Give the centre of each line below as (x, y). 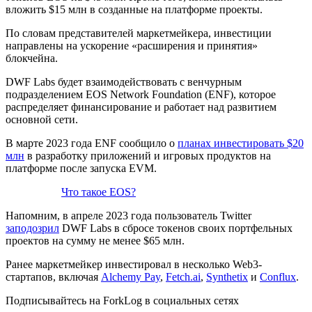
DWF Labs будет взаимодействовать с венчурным (124, 81)
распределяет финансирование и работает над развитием (141, 107)
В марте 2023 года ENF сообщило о (92, 143)
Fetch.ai (183, 276)
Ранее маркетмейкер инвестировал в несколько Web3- (134, 264)
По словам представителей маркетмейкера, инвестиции (139, 33)
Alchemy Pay (131, 276)
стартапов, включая (53, 276)
